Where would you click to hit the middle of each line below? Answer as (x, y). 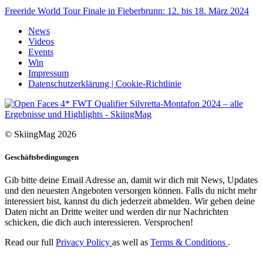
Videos (41, 41)
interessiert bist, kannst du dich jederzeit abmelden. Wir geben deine (130, 201)
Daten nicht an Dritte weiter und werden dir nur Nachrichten (117, 212)
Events (41, 52)
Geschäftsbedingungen (42, 157)
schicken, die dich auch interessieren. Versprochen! (99, 222)
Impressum (48, 73)
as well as (131, 242)
